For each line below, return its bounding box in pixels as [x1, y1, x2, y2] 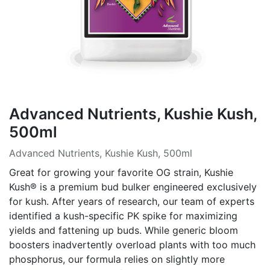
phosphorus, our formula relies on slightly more [9, 253, 225, 265]
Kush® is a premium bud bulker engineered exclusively [9, 181, 257, 193]
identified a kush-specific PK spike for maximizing [9, 210, 237, 222]
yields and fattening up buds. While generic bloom [9, 224, 238, 236]
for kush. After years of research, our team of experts [9, 195, 254, 207]
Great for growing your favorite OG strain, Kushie [9, 166, 233, 178]
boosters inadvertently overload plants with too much [9, 239, 256, 251]
